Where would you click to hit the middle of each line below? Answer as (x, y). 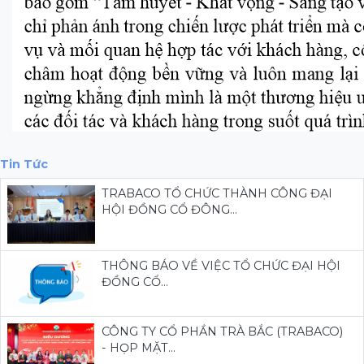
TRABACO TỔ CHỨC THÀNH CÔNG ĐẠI (217, 194)
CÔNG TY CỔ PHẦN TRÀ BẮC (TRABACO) (222, 331)
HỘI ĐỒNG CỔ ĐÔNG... (169, 210)
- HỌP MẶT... (138, 347)
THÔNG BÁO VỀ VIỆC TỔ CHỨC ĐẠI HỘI (221, 265)
